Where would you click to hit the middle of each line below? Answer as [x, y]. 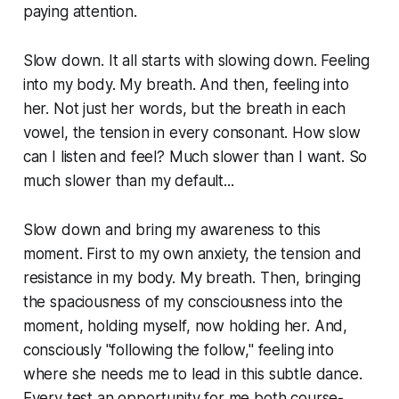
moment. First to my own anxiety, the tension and [192, 254]
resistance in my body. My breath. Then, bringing [191, 278]
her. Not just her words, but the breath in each [184, 109]
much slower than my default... [128, 181]
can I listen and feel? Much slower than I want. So [195, 157]
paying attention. [80, 12]
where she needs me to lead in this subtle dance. [192, 375]
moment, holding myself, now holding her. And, [185, 326]
